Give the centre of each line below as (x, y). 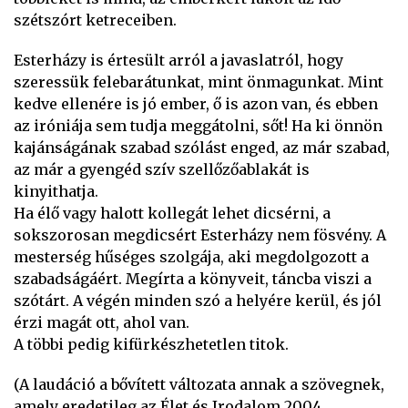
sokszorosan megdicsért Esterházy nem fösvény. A (200, 235)
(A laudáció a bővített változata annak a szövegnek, (199, 385)
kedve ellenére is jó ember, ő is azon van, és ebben (196, 104)
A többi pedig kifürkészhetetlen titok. (151, 345)
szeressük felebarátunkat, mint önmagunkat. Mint (199, 82)
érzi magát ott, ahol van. (102, 323)
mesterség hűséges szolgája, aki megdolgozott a (191, 257)
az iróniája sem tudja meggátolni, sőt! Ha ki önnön (198, 126)
